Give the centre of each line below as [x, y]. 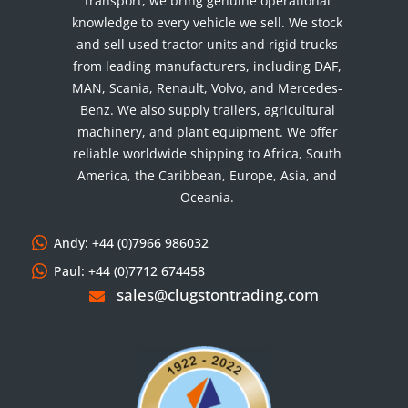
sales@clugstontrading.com [216, 294]
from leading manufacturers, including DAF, [208, 66]
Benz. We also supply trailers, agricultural [207, 110]
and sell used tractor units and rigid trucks [208, 45]
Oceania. [208, 198]
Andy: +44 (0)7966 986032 [131, 243]
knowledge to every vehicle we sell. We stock [208, 23]
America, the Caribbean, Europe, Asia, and [208, 176]
